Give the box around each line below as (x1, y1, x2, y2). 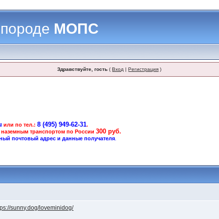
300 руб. (96, 128, 122, 135)
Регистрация (128, 66, 159, 72)
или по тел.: (2, 122, 38, 128)
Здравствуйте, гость (57, 66, 108, 72)
